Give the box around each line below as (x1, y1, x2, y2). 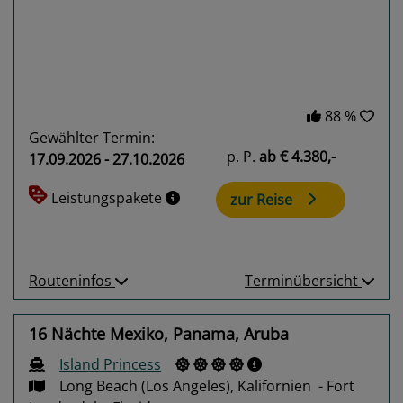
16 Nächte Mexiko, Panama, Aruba (29, 322, 289, 345)
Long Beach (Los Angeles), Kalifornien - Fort (59, 375, 354, 396)
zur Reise (230, 190, 292, 210)
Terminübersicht (245, 270, 362, 291)
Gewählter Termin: (29, 128, 155, 148)
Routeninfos (29, 270, 115, 291)
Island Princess (59, 354, 161, 374)
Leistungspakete (51, 188, 166, 209)
